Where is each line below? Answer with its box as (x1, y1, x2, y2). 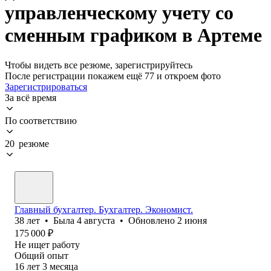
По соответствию (5, 115, 77, 126)
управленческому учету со (5, 2, 233, 24)
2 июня (177, 215, 207, 226)
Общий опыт (15, 250, 68, 261)
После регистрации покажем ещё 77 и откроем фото (5, 70, 221, 81)
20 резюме (5, 138, 49, 149)
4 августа (77, 215, 115, 226)
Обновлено (128, 215, 177, 226)
